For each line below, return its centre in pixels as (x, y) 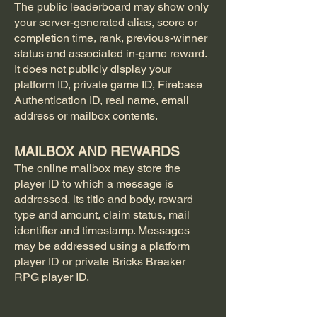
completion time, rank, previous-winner (111, 38)
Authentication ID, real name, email (102, 100)
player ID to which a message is (94, 184)
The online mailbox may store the (97, 168)
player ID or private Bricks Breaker (100, 261)
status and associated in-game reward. (110, 53)
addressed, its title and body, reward (104, 199)
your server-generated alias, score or (106, 22)
